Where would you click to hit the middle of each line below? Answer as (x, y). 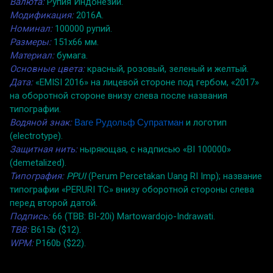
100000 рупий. (82, 28)
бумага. (71, 55)
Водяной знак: (41, 122)
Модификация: (42, 15)
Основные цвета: (47, 69)
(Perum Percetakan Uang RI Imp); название (174, 176)
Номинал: (31, 28)
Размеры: (30, 42)
